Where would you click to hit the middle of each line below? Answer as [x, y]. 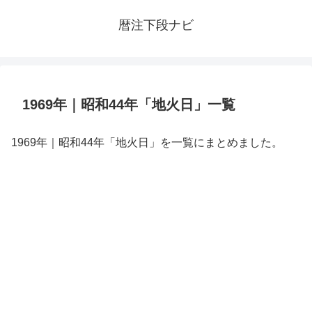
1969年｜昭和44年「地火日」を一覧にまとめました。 [147, 142]
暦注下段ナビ [156, 25]
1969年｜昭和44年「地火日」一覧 [129, 104]
